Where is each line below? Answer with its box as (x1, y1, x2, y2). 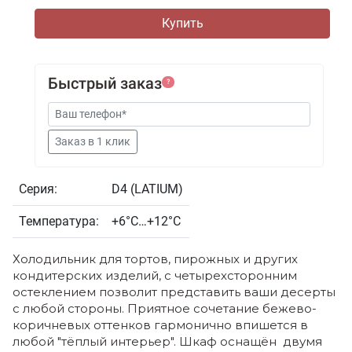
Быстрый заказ (48, 74, 162, 93)
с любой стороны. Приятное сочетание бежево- (13, 301, 317, 317)
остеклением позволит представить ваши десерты (13, 284, 335, 300)
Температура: (19, 214, 99, 229)
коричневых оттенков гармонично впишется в (13, 317, 308, 333)
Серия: (19, 181, 57, 197)
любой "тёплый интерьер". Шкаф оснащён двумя (13, 334, 322, 350)
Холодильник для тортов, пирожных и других (13, 251, 298, 267)
